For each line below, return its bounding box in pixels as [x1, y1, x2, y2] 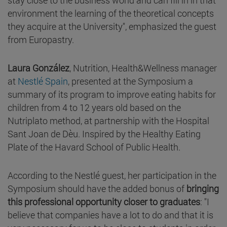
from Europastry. [8, 33, 74, 46]
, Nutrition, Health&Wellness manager [69, 61, 217, 74]
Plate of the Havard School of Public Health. [8, 140, 180, 153]
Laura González [8, 61, 69, 74]
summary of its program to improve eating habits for [8, 88, 216, 100]
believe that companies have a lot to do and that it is [8, 208, 213, 221]
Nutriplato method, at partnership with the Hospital [8, 114, 209, 127]
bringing [186, 182, 219, 195]
